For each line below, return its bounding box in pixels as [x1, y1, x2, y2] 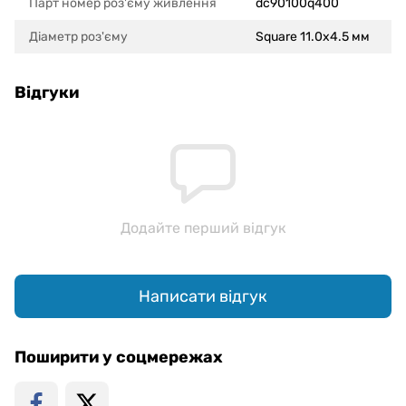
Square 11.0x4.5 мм [256, 29, 370, 45]
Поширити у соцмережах [14, 347, 223, 368]
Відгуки [14, 82, 79, 103]
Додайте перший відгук [120, 219, 286, 237]
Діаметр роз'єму [29, 29, 128, 45]
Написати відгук [139, 285, 267, 306]
